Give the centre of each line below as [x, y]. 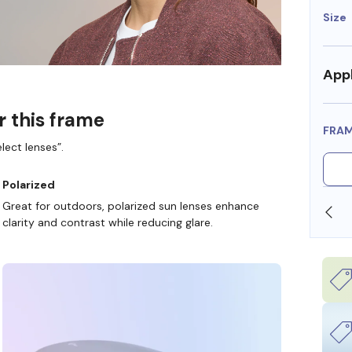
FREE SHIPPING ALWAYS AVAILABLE [214, 212]
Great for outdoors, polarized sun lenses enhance [130, 205]
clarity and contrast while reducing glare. [107, 222]
